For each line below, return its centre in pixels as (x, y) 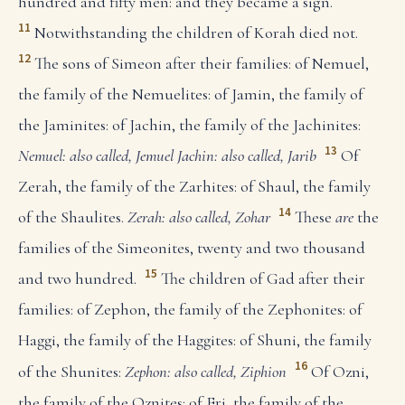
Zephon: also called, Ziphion (206, 371)
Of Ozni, (339, 371)
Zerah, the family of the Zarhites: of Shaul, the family (194, 187)
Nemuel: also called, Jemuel (96, 156)
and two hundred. (77, 279)
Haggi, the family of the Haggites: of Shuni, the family (195, 340)
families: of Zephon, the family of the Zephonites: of (190, 310)
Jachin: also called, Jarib (247, 156)
